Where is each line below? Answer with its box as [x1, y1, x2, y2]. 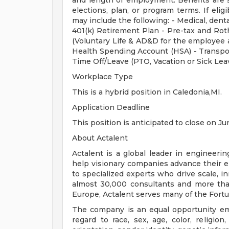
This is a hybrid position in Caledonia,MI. [72, 87, 222, 97]
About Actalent [72, 133, 128, 143]
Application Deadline [72, 103, 150, 112]
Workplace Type [72, 72, 133, 81]
